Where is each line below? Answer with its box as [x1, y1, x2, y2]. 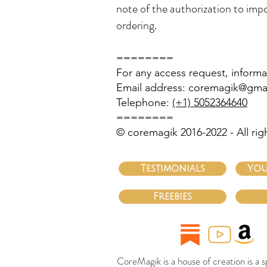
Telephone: [116, 96, 172, 109]
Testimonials [140, 163, 205, 174]
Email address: [116, 81, 188, 94]
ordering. [116, 17, 157, 34]
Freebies [153, 191, 192, 202]
